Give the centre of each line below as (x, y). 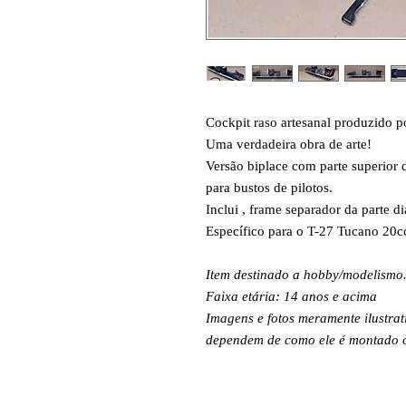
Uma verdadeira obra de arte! (289, 145)
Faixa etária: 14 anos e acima (291, 297)
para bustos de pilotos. (269, 188)
